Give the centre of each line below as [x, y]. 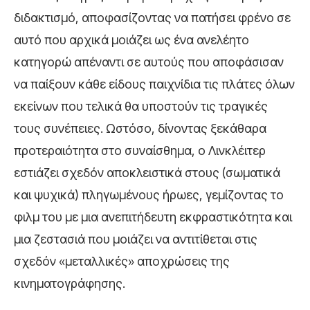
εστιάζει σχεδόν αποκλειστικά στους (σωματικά [147, 172]
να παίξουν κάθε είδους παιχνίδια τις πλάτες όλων [154, 84]
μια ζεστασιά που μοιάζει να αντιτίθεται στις [136, 239]
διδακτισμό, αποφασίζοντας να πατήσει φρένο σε [152, 17]
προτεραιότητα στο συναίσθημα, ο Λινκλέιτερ [140, 150]
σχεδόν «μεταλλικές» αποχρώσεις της [122, 261]
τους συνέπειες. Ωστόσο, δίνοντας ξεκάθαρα [140, 128]
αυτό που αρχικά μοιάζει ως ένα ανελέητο [131, 39]
